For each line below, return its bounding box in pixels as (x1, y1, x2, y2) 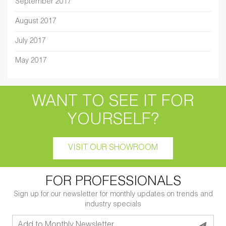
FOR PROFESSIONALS (45, 176, 181, 189)
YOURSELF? (67, 112, 159, 129)
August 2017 (15, 18, 56, 26)
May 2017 (15, 58, 47, 65)
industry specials (85, 201, 141, 209)
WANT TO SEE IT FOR (32, 94, 194, 111)
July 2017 (15, 38, 46, 45)
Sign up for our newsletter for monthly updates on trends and (13, 191, 213, 199)
